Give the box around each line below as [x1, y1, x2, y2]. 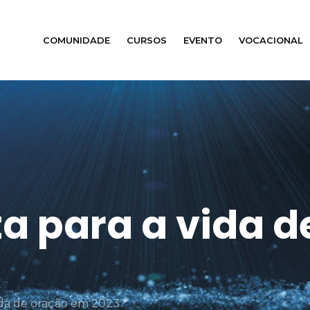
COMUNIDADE [43, 34, 110, 46]
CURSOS [127, 34, 167, 46]
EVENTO [183, 34, 222, 46]
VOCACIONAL [239, 34, 303, 46]
